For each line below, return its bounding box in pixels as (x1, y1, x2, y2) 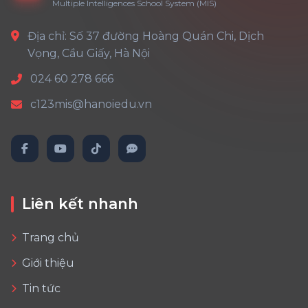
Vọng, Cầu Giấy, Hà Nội (27, 47, 150, 60)
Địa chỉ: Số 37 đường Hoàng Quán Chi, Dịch (27, 30, 264, 43)
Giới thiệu (22, 256, 74, 269)
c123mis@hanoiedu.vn (30, 98, 152, 111)
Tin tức (22, 282, 60, 295)
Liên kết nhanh (22, 195, 138, 212)
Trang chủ (22, 231, 79, 244)
